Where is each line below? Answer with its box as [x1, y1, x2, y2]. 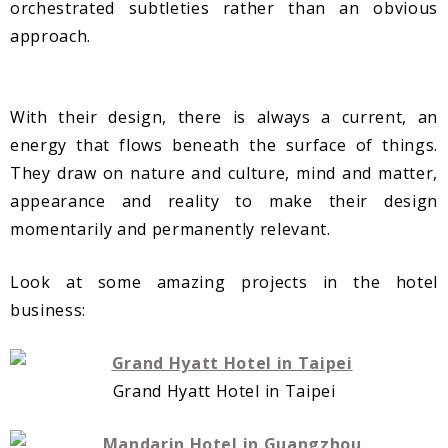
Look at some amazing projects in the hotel [10, 271, 438, 294]
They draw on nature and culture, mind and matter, [10, 162, 438, 185]
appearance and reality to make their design [10, 190, 438, 213]
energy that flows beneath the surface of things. [10, 134, 438, 157]
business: [10, 299, 86, 322]
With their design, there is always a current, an [10, 106, 438, 129]
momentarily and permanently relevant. [10, 218, 331, 241]
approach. [10, 25, 91, 48]
